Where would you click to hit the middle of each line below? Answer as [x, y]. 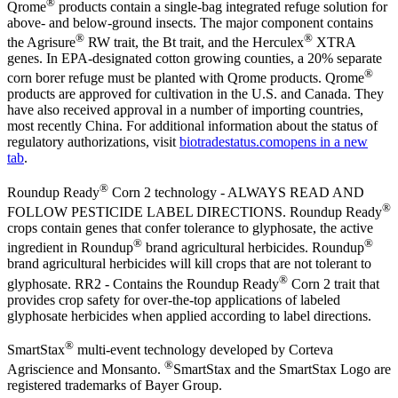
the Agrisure [41, 43]
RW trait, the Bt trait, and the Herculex [194, 43]
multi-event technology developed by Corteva [203, 350]
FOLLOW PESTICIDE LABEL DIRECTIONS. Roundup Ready [195, 212]
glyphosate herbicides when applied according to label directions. [189, 315]
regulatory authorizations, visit [93, 142]
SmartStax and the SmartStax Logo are [282, 370]
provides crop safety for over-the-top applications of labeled [174, 299]
